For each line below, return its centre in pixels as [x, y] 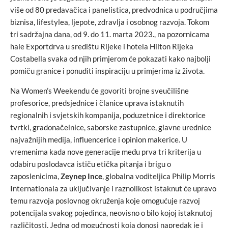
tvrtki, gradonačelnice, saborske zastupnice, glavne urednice [111, 127]
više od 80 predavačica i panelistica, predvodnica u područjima [114, 10]
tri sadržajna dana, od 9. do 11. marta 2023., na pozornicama [110, 34]
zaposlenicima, [35, 176]
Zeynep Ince [81, 176]
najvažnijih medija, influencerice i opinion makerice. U [99, 139]
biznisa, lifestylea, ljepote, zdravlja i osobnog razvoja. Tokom [110, 22]
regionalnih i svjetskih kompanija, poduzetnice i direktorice [108, 115]
